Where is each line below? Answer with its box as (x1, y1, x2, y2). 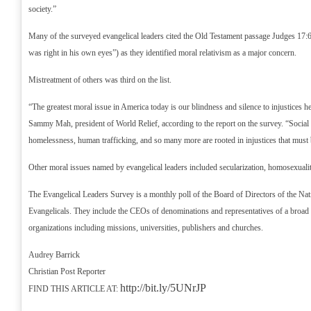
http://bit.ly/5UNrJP (120, 282, 206, 294)
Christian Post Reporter (28, 267, 106, 276)
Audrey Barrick (28, 250, 80, 260)
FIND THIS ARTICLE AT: (28, 284, 120, 294)
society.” (28, 4, 56, 14)
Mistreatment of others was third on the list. (28, 75, 171, 85)
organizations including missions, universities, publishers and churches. (28, 223, 263, 233)
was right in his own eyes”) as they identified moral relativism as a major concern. (28, 48, 296, 58)
